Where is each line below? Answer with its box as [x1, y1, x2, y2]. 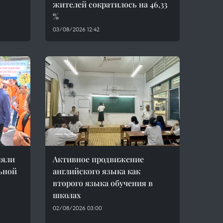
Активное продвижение [53, 154, 144, 164]
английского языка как [53, 166, 140, 176]
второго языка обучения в [53, 178, 153, 188]
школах [53, 190, 81, 200]
